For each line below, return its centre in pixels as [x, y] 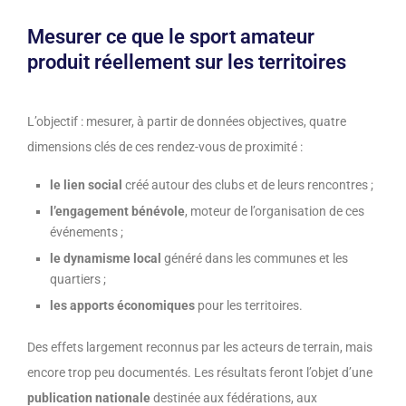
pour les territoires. [249, 305]
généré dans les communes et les [255, 258]
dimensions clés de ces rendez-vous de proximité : [165, 146]
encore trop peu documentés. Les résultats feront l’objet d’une [200, 372]
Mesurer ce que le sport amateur [171, 36]
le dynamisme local [106, 258]
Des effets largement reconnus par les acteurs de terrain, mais [200, 347]
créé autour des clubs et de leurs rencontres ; [248, 184]
